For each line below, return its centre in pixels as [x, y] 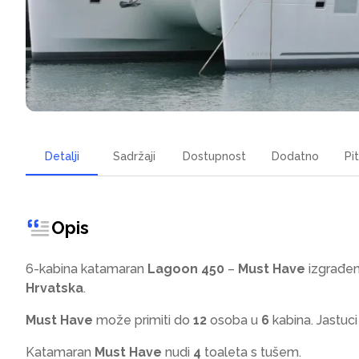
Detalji [62, 156]
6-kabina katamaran [85, 269]
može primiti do [145, 320]
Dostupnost [214, 156]
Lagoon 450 [186, 269]
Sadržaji [134, 156]
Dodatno [295, 156]
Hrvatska [54, 288]
